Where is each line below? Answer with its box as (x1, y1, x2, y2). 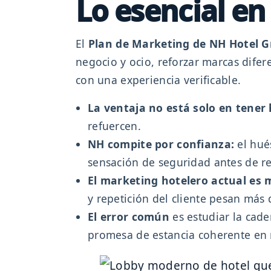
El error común (88, 209, 169, 224)
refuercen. (88, 119, 141, 134)
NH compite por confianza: (88, 137, 235, 152)
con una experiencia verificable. (76, 73, 241, 88)
